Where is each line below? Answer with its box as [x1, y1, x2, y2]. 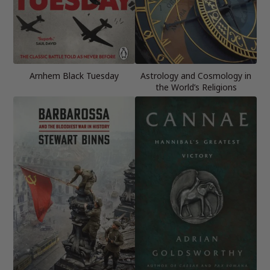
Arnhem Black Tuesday [30, 69, 119, 81]
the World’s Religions [155, 81, 237, 93]
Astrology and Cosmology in [140, 69, 251, 81]
